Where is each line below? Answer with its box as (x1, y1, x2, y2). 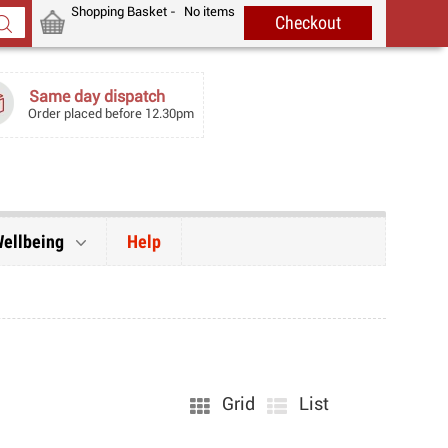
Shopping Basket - (71, 5, 180, 19)
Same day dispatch (29, 88, 166, 105)
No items (184, 5, 236, 19)
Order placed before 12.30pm (28, 107, 195, 121)
